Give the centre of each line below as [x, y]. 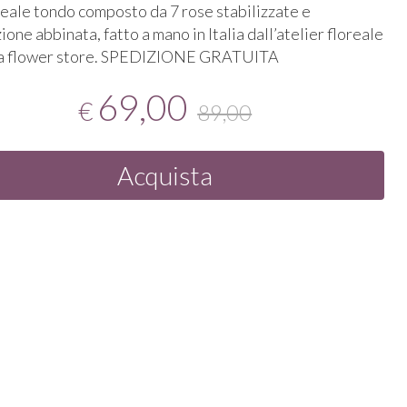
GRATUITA [239, 56]
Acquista [165, 175]
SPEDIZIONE [149, 56]
